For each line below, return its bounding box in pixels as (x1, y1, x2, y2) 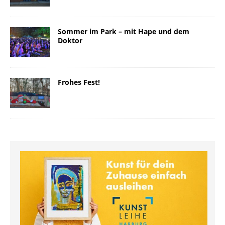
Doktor (58, 35, 82, 45)
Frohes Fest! (58, 77, 100, 87)
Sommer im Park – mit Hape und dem (58, 26, 189, 36)
